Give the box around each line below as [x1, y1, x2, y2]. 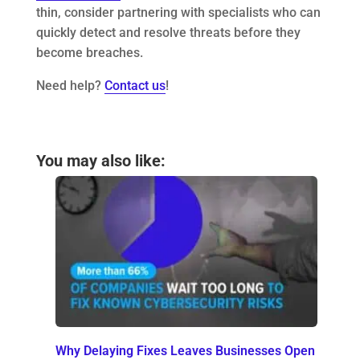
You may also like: [35, 150, 166, 170]
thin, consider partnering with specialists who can [35, 4, 321, 20]
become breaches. [35, 44, 143, 60]
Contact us [104, 77, 166, 93]
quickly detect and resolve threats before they [35, 24, 301, 40]
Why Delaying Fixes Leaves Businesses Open [55, 342, 315, 358]
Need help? [35, 77, 104, 93]
